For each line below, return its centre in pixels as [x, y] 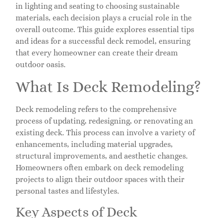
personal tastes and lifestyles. [67, 191]
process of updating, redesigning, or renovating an [104, 121]
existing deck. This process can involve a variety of [105, 133]
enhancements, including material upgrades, [94, 145]
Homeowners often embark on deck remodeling [100, 168]
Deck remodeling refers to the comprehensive [96, 109]
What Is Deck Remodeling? [108, 87]
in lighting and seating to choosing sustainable [98, 6]
